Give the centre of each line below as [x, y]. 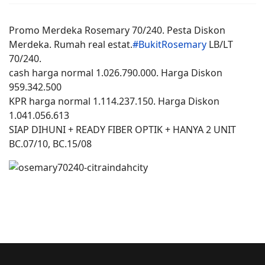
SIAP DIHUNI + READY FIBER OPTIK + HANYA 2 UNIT [122, 130]
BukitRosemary [172, 44]
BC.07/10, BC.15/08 [50, 144]
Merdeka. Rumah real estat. [71, 44]
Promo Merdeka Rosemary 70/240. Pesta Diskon [117, 30]
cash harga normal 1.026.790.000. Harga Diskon [116, 73]
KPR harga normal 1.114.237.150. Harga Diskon [114, 101]
